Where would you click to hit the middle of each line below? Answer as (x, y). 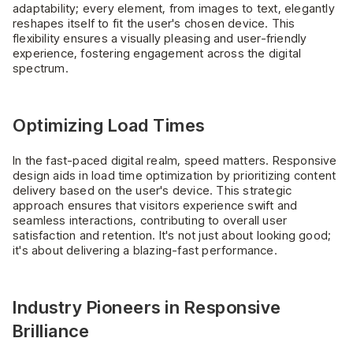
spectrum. (41, 68)
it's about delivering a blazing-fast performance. (145, 251)
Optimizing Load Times (109, 125)
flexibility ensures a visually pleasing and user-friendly (160, 38)
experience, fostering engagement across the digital (157, 53)
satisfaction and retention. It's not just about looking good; (172, 236)
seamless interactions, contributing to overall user (150, 221)
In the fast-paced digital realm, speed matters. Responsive (175, 161)
